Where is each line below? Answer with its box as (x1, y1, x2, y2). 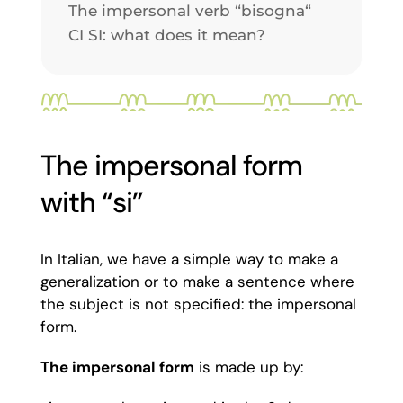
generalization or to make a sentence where (40, 272, 354, 291)
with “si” (40, 184, 143, 221)
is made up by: (193, 357, 303, 377)
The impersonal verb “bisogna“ (67, 2, 311, 20)
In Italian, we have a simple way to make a (40, 249, 338, 269)
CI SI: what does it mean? (67, 26, 265, 44)
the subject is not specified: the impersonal (40, 294, 356, 314)
